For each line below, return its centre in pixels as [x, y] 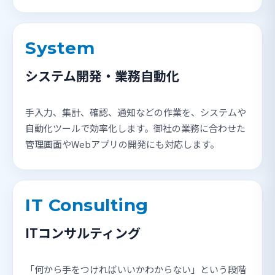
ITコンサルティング [83, 233]
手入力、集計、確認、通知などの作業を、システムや [136, 112]
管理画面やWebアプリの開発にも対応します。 [122, 144]
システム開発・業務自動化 [102, 76]
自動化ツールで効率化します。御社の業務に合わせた [135, 128]
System [60, 48]
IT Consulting [87, 205]
